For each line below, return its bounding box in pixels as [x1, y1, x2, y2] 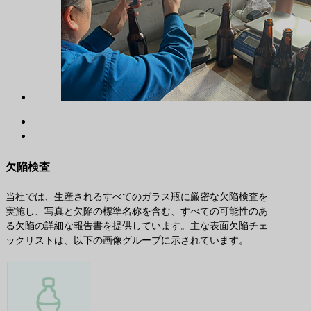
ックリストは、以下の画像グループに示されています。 [6, 233, 249, 247]
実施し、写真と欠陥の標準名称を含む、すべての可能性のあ [6, 203, 268, 218]
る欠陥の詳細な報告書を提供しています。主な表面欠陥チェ [6, 218, 268, 233]
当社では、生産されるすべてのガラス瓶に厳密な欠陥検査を [6, 189, 268, 203]
